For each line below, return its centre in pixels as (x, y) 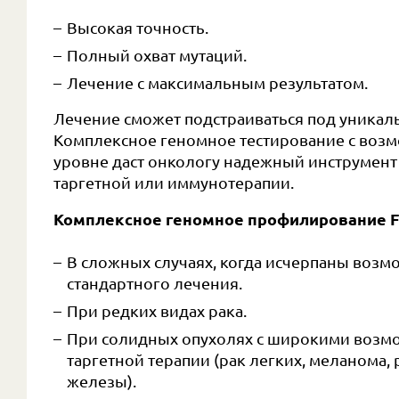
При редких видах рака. (157, 310)
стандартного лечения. (155, 283)
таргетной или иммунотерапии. (174, 183)
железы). (102, 381)
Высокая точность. (138, 27)
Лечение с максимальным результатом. (217, 83)
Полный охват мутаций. (157, 55)
